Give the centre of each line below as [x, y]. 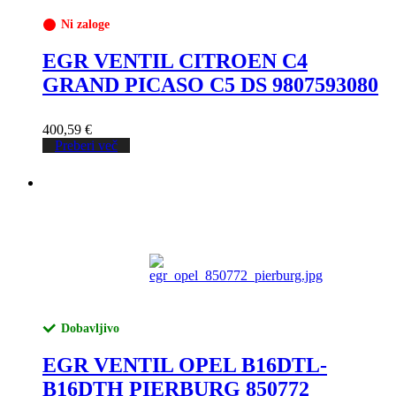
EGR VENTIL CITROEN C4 [175, 61]
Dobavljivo [90, 329]
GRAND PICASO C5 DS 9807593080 [210, 85]
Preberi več [86, 146]
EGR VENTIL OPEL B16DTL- [185, 366]
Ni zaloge [85, 25]
